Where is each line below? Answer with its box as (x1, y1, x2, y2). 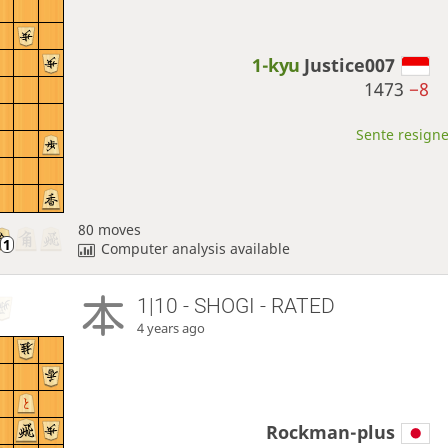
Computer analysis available (101, 238, 291, 258)
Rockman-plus (266, 420, 396, 445)
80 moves (77, 219, 141, 239)
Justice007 (304, 53, 396, 78)
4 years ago (137, 319, 206, 337)
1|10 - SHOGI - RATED (137, 293, 336, 318)
